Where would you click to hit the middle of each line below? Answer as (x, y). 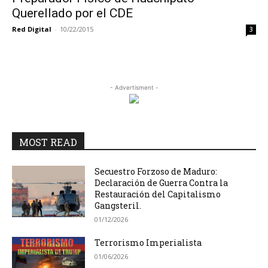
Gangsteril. (118, 205)
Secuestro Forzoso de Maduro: (156, 171)
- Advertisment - (134, 87)
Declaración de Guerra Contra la (162, 183)
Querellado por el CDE (72, 13)
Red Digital (32, 29)
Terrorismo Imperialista (148, 243)
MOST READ (48, 142)
